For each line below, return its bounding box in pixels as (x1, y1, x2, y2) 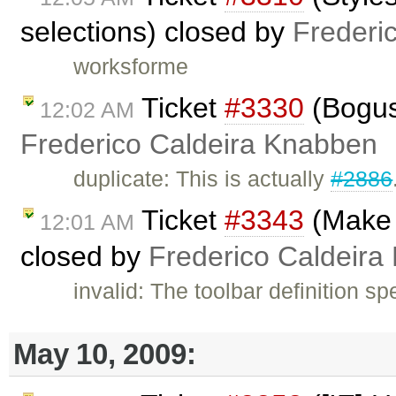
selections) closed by (20, 16, 293, 49)
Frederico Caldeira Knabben (20, 128, 377, 161)
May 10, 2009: (13, 337, 196, 370)
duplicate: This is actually (73, 166, 331, 192)
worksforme (73, 54, 189, 80)
